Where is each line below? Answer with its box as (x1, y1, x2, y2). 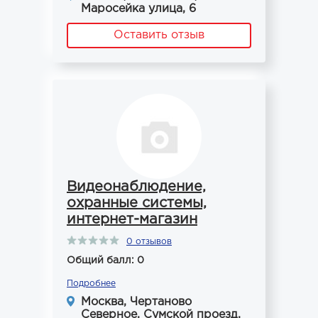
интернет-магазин (67, 213, 197, 226)
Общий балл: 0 (67, 256, 144, 265)
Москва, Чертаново (81, 297, 192, 307)
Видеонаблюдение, (67, 180, 206, 193)
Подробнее (67, 280, 116, 287)
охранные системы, (67, 197, 207, 209)
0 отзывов (126, 238, 172, 246)
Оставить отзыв (114, 30, 204, 40)
